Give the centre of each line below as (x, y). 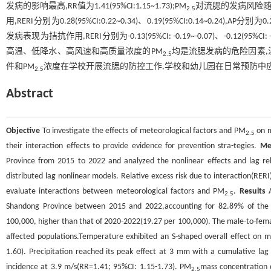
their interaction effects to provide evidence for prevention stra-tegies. (133, 146)
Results (252, 191)
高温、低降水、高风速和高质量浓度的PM (84, 52)
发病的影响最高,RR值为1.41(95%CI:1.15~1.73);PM (96, 6)
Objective (23, 131)
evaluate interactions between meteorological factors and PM (116, 191)
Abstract (30, 94)
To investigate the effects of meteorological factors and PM (143, 131)
